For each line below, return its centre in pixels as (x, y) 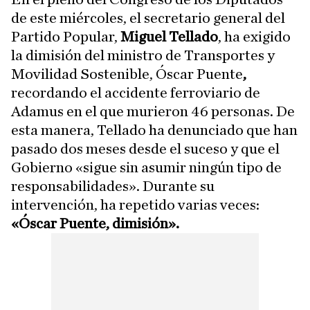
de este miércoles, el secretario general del (148, 18)
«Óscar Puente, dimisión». (95, 223)
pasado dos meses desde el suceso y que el (145, 148)
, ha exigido (254, 36)
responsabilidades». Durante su (113, 186)
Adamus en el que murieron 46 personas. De (153, 111)
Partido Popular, (66, 36)
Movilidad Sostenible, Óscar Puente (127, 74)
